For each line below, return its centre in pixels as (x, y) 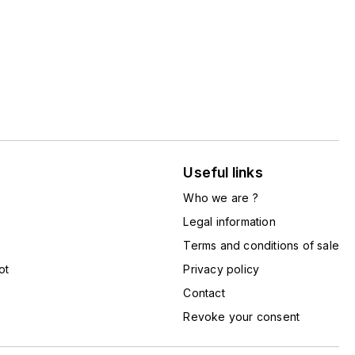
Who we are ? (221, 198)
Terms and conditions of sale (261, 245)
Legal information (229, 221)
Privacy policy (221, 269)
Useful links (223, 172)
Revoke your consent (242, 317)
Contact (204, 293)
